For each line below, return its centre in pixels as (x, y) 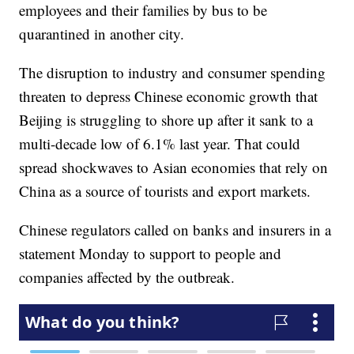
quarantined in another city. (102, 34)
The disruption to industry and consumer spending (173, 73)
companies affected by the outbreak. (127, 277)
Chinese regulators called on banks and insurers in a (175, 230)
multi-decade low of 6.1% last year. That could (160, 144)
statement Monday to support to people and (151, 254)
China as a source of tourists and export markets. (165, 191)
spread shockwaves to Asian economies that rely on (174, 168)
